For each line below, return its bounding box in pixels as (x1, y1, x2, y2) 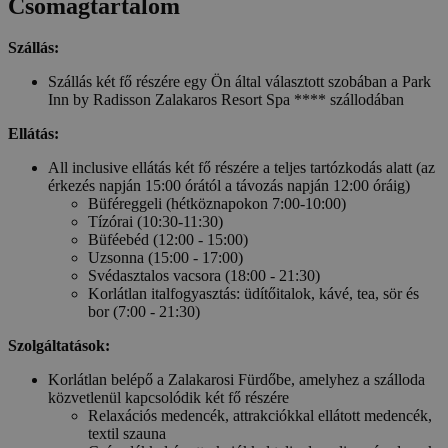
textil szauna (88, 425, 166, 443)
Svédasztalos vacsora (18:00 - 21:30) (88, 267, 320, 285)
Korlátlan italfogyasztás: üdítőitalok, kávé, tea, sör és (88, 285, 419, 303)
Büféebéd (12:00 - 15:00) (88, 231, 248, 249)
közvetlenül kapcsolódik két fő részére (48, 389, 289, 407)
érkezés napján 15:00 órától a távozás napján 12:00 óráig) (48, 177, 410, 195)
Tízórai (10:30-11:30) (88, 213, 223, 231)
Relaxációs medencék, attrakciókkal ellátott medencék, (88, 407, 432, 425)
